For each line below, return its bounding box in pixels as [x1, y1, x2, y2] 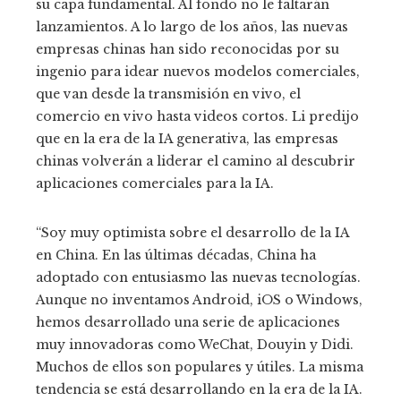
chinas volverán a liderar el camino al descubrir [36, 152, 355, 169]
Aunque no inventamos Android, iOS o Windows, [36, 291, 363, 308]
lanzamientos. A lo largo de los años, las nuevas [36, 18, 348, 35]
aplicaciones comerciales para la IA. [36, 175, 274, 192]
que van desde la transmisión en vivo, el [36, 85, 301, 102]
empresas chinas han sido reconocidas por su [36, 40, 339, 57]
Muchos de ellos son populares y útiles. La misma [36, 358, 363, 375]
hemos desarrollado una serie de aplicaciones [36, 313, 340, 330]
